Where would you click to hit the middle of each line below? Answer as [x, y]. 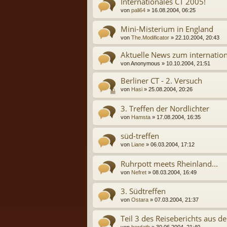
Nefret [139, 172]
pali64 [138, 10]
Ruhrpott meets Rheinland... [169, 163]
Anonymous [145, 64]
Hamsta [141, 117]
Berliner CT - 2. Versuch [161, 81]
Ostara [140, 200]
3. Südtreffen [143, 191]
